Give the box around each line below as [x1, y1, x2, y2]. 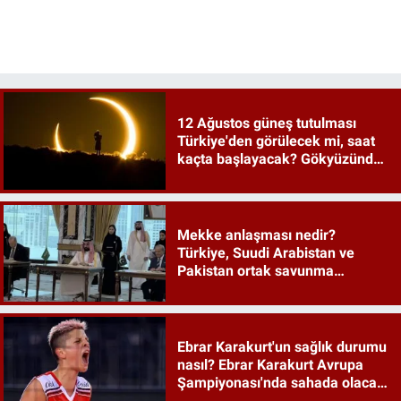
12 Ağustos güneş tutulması [176, 114, 356, 132]
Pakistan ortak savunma [176, 261, 334, 279]
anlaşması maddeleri [176, 279, 312, 297]
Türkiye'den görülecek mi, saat [176, 132, 375, 149]
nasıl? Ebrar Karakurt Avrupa [176, 356, 363, 374]
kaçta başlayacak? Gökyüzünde [176, 149, 381, 167]
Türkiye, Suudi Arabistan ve [176, 243, 354, 261]
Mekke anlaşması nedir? [176, 226, 336, 243]
